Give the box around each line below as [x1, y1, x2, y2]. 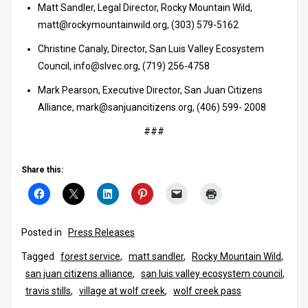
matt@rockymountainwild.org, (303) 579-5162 [38, 19, 239, 30]
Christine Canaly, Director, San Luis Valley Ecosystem [38, 43, 264, 54]
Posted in [21, 226, 64, 238]
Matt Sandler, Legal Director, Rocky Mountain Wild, [38, 1, 252, 13]
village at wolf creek [79, 285, 165, 296]
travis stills [25, 285, 71, 296]
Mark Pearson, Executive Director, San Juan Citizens [38, 84, 263, 96]
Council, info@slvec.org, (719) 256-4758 [38, 60, 210, 71]
